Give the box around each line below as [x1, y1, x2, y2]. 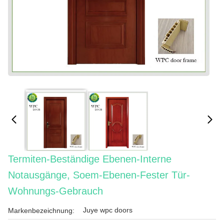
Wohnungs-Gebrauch [8, 185, 103, 196]
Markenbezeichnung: [8, 206, 74, 214]
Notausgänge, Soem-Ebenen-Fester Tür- [8, 169, 190, 180]
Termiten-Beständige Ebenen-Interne [8, 153, 171, 164]
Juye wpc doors [83, 206, 132, 214]
